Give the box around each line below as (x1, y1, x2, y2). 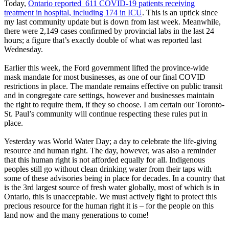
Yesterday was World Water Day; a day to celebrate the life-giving (4, 136, 217, 146)
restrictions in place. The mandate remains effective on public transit (4, 81, 222, 90)
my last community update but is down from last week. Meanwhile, (4, 17, 221, 26)
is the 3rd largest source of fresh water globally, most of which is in (4, 182, 219, 192)
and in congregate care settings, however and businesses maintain (4, 90, 214, 100)
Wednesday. (4, 44, 43, 54)
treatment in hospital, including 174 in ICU (4, 8, 142, 17)
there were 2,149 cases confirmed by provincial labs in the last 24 (4, 26, 214, 35)
